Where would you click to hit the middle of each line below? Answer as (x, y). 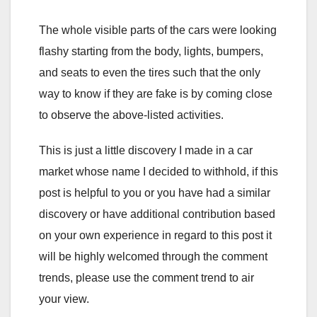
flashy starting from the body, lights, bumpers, (151, 51)
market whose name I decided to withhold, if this (158, 171)
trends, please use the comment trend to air (146, 277)
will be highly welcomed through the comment (153, 256)
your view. (64, 299)
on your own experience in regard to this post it (155, 235)
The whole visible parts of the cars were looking (158, 30)
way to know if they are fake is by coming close (156, 93)
